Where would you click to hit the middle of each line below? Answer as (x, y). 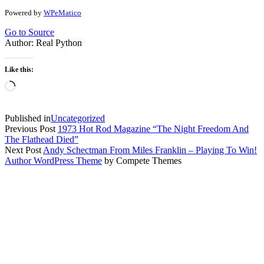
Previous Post (30, 129)
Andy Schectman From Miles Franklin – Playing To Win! (150, 150)
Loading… (35, 85)
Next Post (23, 150)
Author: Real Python (43, 43)
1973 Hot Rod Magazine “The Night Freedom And (153, 129)
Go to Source (29, 32)
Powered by (24, 13)
